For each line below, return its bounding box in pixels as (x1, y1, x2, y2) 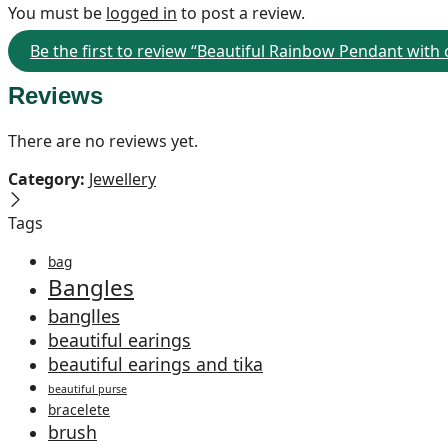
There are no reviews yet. (8, 129, 198, 152)
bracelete (48, 399, 110, 419)
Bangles (48, 271, 134, 303)
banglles (48, 302, 120, 328)
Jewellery (89, 167, 156, 190)
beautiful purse (48, 381, 127, 396)
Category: (8, 167, 85, 190)
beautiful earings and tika (48, 351, 263, 376)
